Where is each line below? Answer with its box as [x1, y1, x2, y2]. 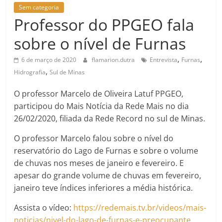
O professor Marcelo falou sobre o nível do [14, 132, 174, 144]
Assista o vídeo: [14, 202, 74, 213]
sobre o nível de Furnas [14, 32, 186, 54]
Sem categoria [19, 2, 59, 11]
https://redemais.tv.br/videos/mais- [73, 202, 207, 213]
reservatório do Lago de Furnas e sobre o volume [14, 145, 199, 156]
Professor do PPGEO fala [14, 13, 195, 35]
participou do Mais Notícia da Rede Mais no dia [14, 100, 189, 111]
